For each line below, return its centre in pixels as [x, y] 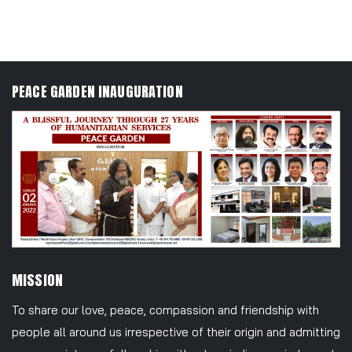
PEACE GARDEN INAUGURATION [97, 92]
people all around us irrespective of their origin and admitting [176, 332]
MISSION [38, 280]
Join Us [176, 24]
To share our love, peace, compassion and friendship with [165, 310]
